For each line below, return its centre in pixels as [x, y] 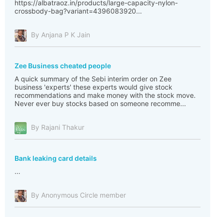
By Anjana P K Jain [61, 35]
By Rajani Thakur [58, 127]
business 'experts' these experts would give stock [93, 87]
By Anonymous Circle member [78, 195]
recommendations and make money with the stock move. [105, 95]
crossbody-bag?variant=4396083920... [78, 11]
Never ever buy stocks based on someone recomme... [100, 103]
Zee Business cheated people [63, 66]
